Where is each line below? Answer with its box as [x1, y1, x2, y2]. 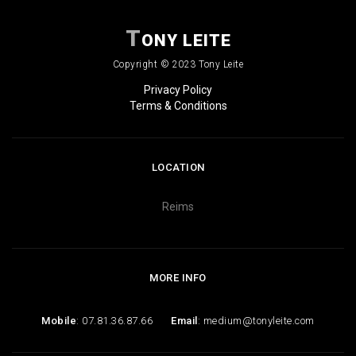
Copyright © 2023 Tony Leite [112, 58, 244, 70]
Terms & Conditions [129, 99, 227, 112]
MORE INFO [149, 271, 207, 284]
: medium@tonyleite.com [197, 314, 315, 327]
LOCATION [151, 161, 205, 173]
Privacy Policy [144, 83, 212, 96]
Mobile [41, 314, 77, 327]
